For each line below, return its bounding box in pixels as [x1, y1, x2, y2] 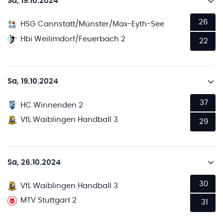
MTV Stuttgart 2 [20, 197, 77, 205]
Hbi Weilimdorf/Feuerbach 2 [20, 35, 126, 43]
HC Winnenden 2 [20, 101, 84, 109]
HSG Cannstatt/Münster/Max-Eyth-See [20, 20, 165, 28]
